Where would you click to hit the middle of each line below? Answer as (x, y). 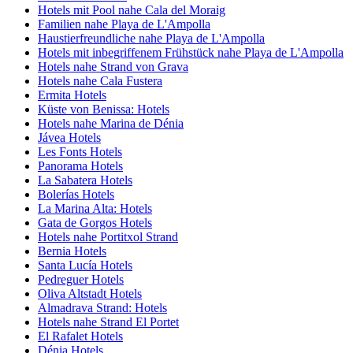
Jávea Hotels (69, 138)
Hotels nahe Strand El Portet (108, 322)
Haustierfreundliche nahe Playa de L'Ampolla (151, 39)
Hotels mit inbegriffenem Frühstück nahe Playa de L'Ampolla (191, 53)
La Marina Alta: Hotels (95, 209)
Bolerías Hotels (76, 195)
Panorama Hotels (80, 166)
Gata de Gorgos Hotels (95, 223)
